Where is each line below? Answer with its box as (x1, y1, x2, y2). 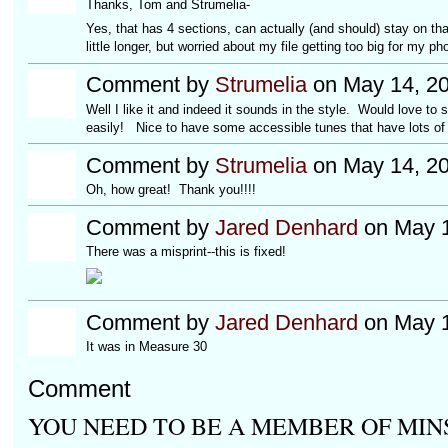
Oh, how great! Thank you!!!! (85, 181, 256, 197)
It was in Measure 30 (85, 338, 207, 354)
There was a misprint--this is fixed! (85, 244, 286, 260)
